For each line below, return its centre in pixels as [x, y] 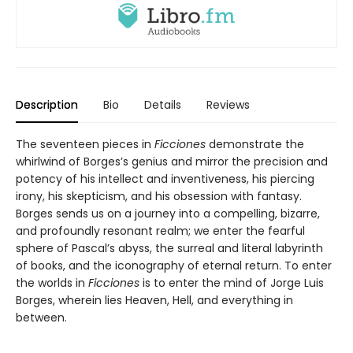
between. [41, 318]
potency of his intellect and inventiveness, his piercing [165, 179]
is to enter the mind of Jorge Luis [232, 283]
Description [47, 105]
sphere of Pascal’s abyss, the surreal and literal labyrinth [169, 249]
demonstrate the [255, 145]
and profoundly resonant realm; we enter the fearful [160, 231]
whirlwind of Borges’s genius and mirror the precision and [172, 162]
